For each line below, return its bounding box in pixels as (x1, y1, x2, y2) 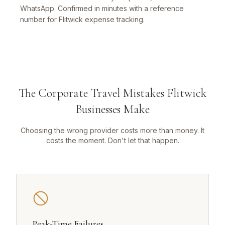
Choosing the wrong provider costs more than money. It (21, 126, 204, 135)
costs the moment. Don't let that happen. (46, 136, 179, 145)
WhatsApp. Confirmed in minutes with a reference (20, 4, 184, 13)
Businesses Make (75, 102, 150, 117)
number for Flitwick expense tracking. (20, 15, 145, 24)
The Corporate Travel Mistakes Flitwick (18, 86, 207, 101)
